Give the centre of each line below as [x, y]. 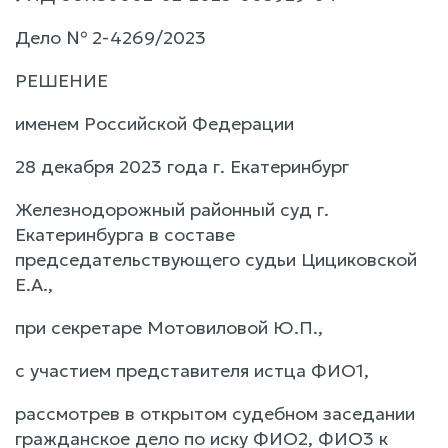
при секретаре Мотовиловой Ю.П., [169, 327]
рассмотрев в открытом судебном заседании [215, 413]
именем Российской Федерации [154, 123]
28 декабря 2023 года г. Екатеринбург [182, 166]
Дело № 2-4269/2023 [110, 37]
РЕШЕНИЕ [61, 80]
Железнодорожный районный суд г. [172, 209]
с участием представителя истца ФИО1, [192, 370]
